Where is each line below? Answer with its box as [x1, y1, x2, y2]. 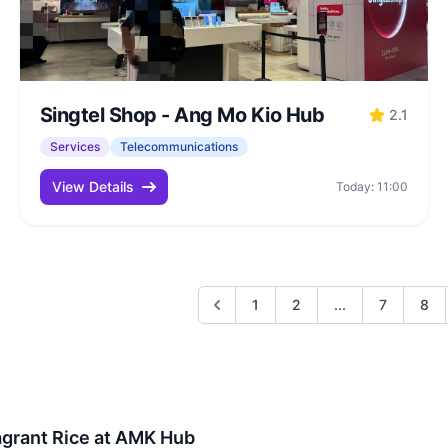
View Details [51, 178, 134, 195]
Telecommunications [119, 139, 238, 154]
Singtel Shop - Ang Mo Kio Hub [39, 103, 325, 127]
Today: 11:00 [336, 179, 409, 194]
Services [49, 139, 100, 154]
